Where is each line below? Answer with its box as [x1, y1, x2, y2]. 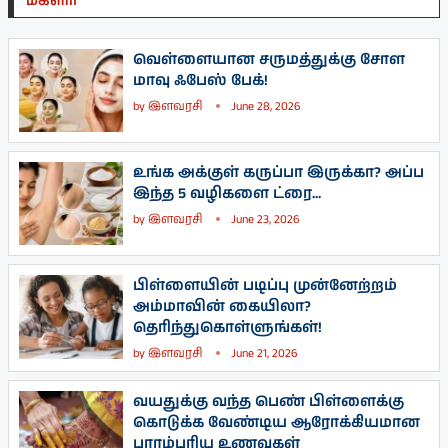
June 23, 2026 [231, 211, 299, 229]
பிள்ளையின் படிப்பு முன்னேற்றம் [133, 275, 397, 297]
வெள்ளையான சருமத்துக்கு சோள [133, 48, 405, 70]
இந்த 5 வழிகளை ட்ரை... [133, 183, 321, 205]
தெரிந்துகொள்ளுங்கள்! [133, 317, 322, 339]
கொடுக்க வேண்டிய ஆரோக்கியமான [133, 412, 420, 434]
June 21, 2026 [231, 345, 297, 363]
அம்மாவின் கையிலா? [133, 296, 311, 318]
